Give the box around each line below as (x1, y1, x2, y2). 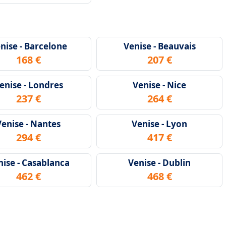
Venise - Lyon (132, 118, 187, 130)
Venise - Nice (133, 79, 186, 91)
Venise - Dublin (128, 157, 191, 168)
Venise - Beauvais (123, 40, 196, 52)
